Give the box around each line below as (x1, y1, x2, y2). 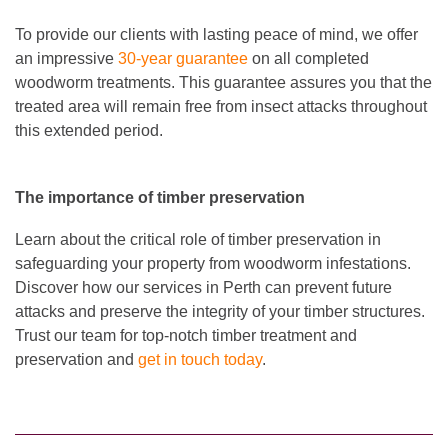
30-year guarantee (118, 50, 248, 68)
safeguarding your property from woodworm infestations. (15, 255, 411, 273)
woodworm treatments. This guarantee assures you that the (15, 74, 432, 92)
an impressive (15, 50, 118, 68)
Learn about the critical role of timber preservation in (15, 231, 381, 249)
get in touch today (138, 351, 262, 369)
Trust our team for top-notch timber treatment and (15, 327, 357, 345)
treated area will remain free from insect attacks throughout (15, 98, 427, 116)
